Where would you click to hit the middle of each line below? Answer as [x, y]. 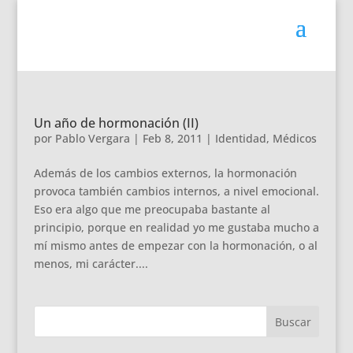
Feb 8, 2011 [172, 138]
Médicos [294, 138]
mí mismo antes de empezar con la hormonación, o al [175, 245]
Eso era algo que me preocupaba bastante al [152, 209]
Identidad [240, 138]
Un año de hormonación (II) [116, 123]
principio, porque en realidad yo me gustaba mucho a [176, 227]
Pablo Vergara [92, 138]
